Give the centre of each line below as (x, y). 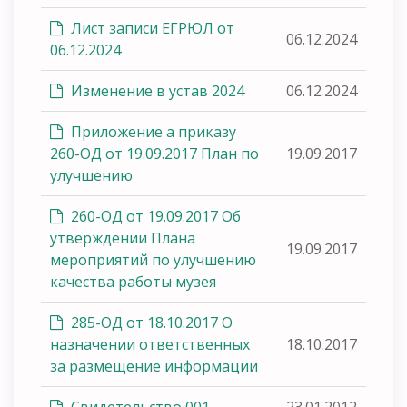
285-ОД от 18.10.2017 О (150, 322)
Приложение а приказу (152, 131)
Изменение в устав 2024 (156, 90)
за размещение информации (154, 366)
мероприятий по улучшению (153, 259)
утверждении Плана (123, 238)
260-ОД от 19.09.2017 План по (154, 153)
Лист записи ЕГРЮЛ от (151, 28)
